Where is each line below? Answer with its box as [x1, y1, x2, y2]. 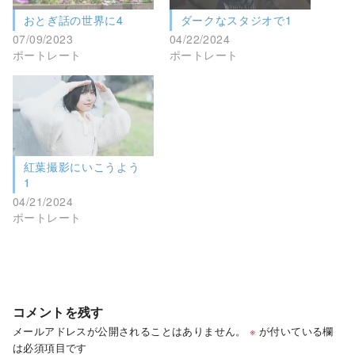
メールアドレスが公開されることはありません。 [13, 323, 246, 338]
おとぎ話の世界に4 [23, 12, 124, 29]
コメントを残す [13, 302, 104, 321]
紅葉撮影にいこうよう [23, 158, 140, 175]
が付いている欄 [255, 323, 334, 338]
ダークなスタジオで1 [180, 12, 292, 29]
